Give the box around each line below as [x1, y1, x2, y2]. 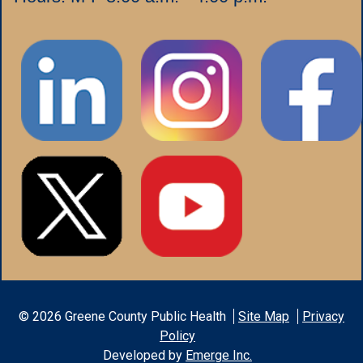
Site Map [238, 308, 289, 324]
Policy [160, 327, 195, 344]
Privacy [302, 308, 344, 324]
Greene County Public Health [62, 308, 229, 324]
